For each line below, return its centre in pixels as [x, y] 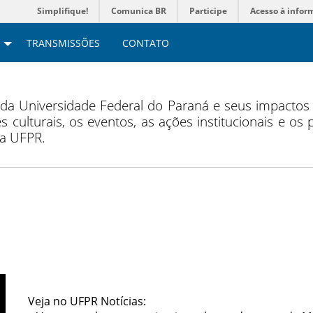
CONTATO [146, 43]
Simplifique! [63, 11]
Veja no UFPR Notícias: [87, 301]
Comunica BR [139, 11]
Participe [208, 11]
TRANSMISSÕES [63, 43]
